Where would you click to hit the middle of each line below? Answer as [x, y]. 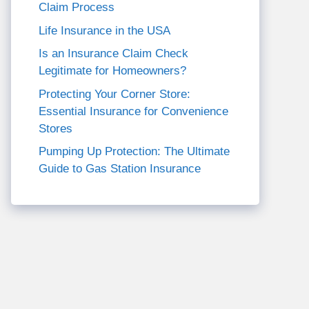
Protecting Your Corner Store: [114, 94]
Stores [56, 128]
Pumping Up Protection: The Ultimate [134, 151]
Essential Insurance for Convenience [133, 111]
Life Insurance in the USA [104, 30]
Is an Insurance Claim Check [113, 53]
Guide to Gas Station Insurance [120, 169]
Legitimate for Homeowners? [112, 71]
